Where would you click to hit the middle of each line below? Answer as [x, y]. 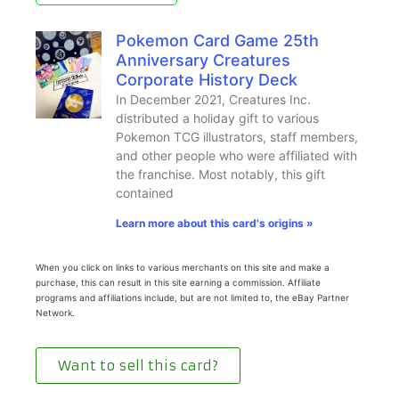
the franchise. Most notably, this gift [220, 174]
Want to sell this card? [138, 365]
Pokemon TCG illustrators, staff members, [236, 136]
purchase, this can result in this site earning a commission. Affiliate [178, 282]
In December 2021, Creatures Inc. [213, 99]
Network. [55, 312]
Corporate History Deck [206, 79]
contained [144, 192]
